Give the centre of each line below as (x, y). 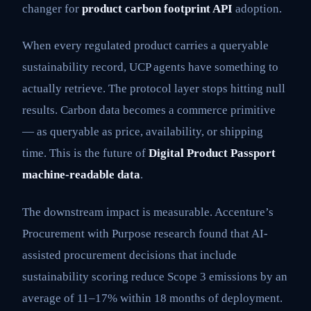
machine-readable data (81, 175)
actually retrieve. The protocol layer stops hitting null (154, 89)
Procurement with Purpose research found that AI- (145, 233)
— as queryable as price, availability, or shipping (143, 132)
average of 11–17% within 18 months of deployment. (152, 298)
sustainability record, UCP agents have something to (150, 67)
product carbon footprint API (157, 9)
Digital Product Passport (212, 153)
